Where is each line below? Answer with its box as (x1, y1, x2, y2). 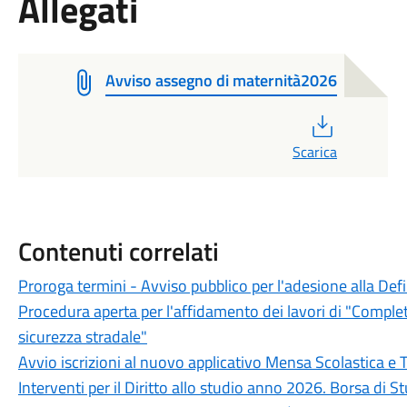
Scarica (292, 141, 337, 163)
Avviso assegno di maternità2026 (104, 68, 337, 93)
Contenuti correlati (17, 232, 219, 271)
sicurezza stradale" (17, 324, 147, 349)
